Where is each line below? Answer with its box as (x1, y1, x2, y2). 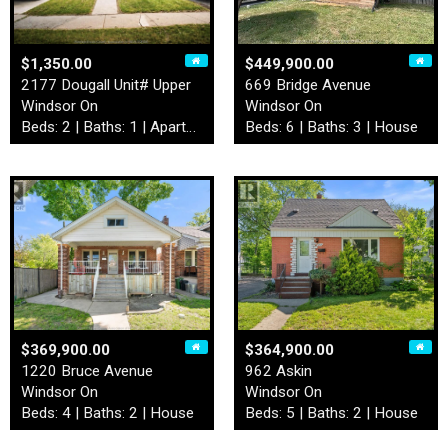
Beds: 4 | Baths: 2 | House (21, 404, 194, 423)
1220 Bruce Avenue (21, 362, 153, 381)
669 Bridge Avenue (245, 75, 371, 94)
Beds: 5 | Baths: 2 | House (245, 404, 418, 423)
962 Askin (245, 362, 312, 381)
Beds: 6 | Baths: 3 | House (245, 117, 418, 136)
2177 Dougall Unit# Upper (21, 75, 191, 94)
